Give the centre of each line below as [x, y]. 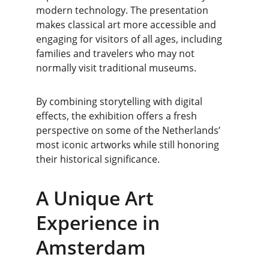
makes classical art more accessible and [127, 25]
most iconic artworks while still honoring [129, 145]
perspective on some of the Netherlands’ [129, 130]
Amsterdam [91, 247]
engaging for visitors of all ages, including [130, 39]
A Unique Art [97, 198]
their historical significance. [98, 159]
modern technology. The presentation [123, 10]
